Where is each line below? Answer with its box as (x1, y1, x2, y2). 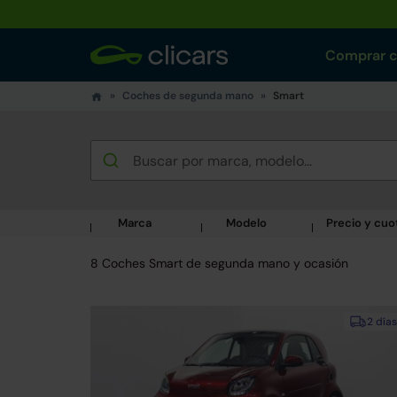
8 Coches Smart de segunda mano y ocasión (90, 255, 348, 271)
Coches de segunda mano (122, 89, 253, 103)
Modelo (226, 215, 269, 230)
